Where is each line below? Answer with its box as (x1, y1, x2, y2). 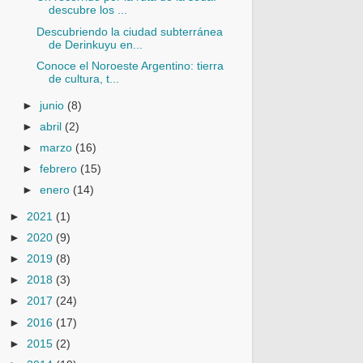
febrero (40, 162, 81, 175)
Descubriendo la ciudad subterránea (36, 25, 223, 38)
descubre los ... (48, 4, 127, 17)
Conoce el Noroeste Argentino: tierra (36, 59, 224, 72)
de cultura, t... (48, 72, 119, 85)
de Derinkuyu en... (48, 38, 143, 51)
